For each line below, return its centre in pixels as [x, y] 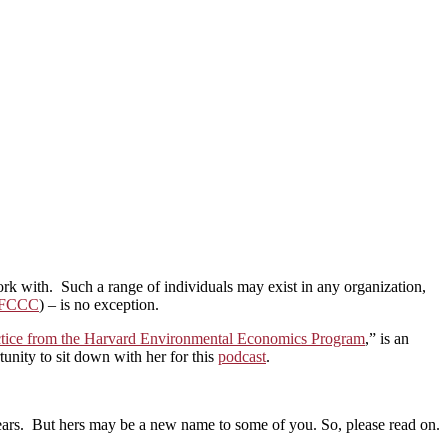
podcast [242, 356]
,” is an [387, 338]
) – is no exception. [99, 304]
